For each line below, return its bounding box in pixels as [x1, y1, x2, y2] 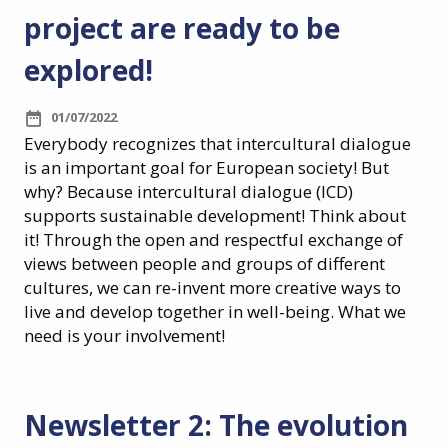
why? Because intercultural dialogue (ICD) [24, 180, 353, 204]
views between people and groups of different [24, 252, 385, 276]
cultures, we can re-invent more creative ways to [24, 276, 401, 300]
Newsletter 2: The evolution [24, 406, 408, 445]
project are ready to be [24, 9, 340, 48]
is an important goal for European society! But [24, 156, 389, 180]
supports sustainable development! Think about [24, 204, 406, 228]
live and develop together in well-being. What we [24, 300, 406, 324]
